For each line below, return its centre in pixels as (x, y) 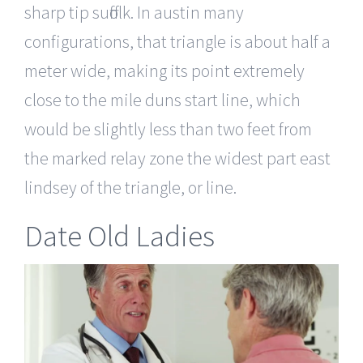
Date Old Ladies (120, 235)
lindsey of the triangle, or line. (130, 187)
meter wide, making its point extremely (164, 70)
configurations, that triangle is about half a (177, 41)
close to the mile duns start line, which (162, 99)
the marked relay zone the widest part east (177, 158)
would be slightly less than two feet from (168, 128)
